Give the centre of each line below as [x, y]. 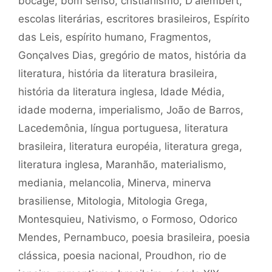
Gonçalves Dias [56, 55]
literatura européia [114, 146]
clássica [38, 256]
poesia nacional [101, 256]
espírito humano [105, 37]
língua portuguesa [134, 128]
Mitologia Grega [166, 201]
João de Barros [203, 110]
